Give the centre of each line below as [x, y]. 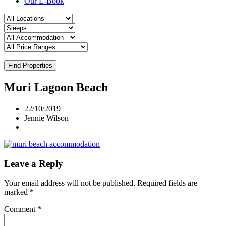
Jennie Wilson [46, 118]
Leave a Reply [34, 163]
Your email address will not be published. [70, 183]
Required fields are [167, 183]
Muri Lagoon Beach [56, 87]
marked [17, 192]
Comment [21, 209]
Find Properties [30, 66]
